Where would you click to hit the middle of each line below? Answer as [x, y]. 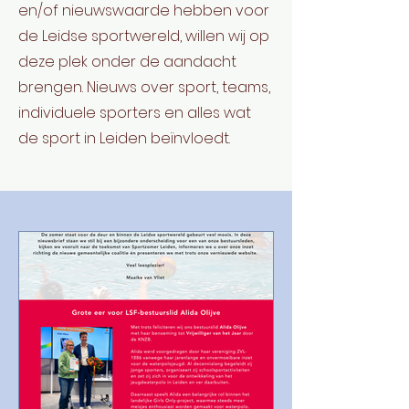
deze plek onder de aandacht [127, 62]
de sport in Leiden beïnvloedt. [126, 138]
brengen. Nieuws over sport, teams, [144, 87]
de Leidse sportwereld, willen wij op [144, 36]
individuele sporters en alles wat [135, 113]
